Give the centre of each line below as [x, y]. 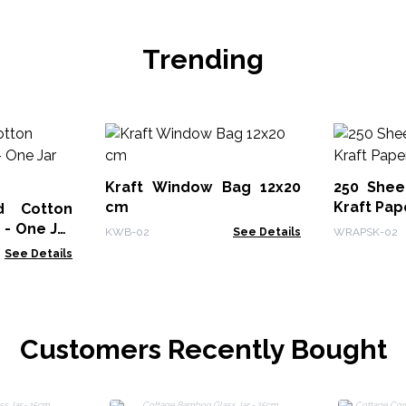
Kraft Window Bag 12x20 [203, 187]
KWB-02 [127, 232]
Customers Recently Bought [203, 349]
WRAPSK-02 [366, 232]
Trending [203, 59]
